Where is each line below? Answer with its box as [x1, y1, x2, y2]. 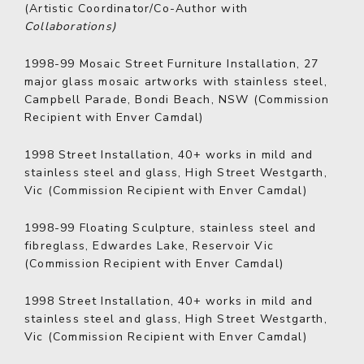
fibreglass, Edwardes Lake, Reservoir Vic [24, 238, 275, 253]
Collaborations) [24, 19, 116, 34]
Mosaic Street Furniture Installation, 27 [75, 56, 319, 71]
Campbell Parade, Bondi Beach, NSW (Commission [24, 92, 330, 107]
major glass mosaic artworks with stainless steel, [24, 74, 327, 89]
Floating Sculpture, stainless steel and [75, 220, 317, 236]
